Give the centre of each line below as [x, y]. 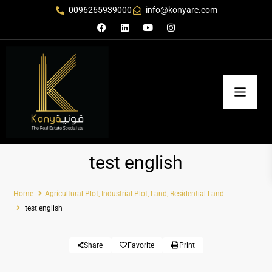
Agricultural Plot [72, 193]
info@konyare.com [181, 10]
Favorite [141, 245]
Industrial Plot [124, 193]
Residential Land [197, 193]
